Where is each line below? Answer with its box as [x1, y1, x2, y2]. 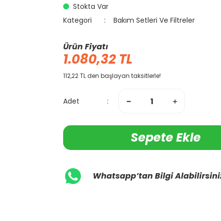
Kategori [63, 15, 92, 25]
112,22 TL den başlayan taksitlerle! [63, 72, 161, 80]
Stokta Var [73, 1, 109, 11]
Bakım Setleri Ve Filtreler [113, 15, 195, 25]
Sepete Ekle [131, 129, 201, 146]
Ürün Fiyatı [63, 41, 108, 52]
